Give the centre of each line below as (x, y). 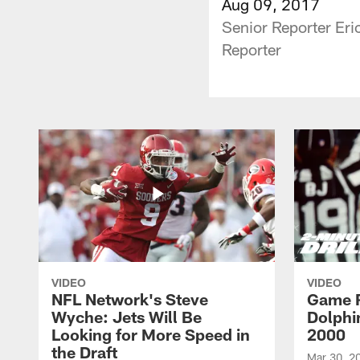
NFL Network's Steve (130, 299)
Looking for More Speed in (151, 334)
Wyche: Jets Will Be (127, 316)
